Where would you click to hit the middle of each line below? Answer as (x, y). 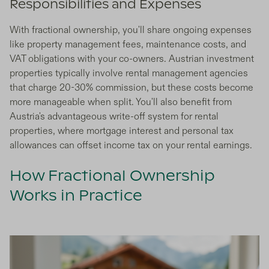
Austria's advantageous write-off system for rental (114, 117)
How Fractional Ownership (112, 177)
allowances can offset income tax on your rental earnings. (131, 146)
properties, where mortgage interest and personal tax (122, 131)
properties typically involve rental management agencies (129, 74)
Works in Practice (76, 197)
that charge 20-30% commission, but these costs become (131, 88)
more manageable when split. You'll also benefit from (121, 102)
